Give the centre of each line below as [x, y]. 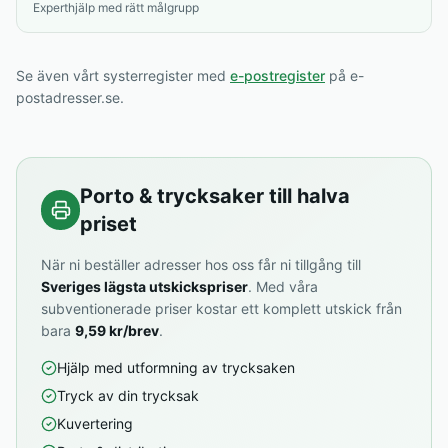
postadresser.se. [70, 97]
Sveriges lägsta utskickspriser [144, 286]
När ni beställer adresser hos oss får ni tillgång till [201, 264]
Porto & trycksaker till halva [215, 196]
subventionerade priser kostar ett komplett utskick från [221, 308]
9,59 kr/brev [117, 330]
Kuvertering [95, 423]
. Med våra [283, 286]
